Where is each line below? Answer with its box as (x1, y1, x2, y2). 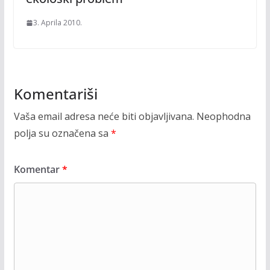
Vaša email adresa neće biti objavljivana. (13, 110, 194, 124)
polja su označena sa (13, 127, 111, 140)
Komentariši (13, 84, 98, 104)
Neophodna (196, 110, 251, 124)
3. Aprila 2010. (33, 17, 82, 28)
